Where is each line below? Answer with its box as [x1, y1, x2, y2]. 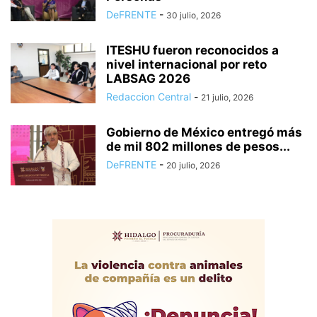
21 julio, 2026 [201, 91, 253, 103]
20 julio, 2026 [166, 159, 220, 171]
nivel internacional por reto [106, 57, 267, 71]
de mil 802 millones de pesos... [106, 139, 290, 154]
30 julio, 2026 [166, 9, 221, 21]
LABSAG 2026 [106, 71, 190, 86]
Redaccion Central [106, 90, 191, 103]
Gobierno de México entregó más [106, 125, 302, 139]
